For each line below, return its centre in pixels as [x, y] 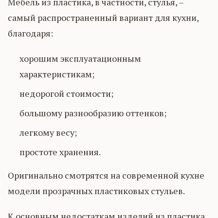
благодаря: [30, 33]
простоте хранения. [60, 152]
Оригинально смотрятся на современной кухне [106, 175]
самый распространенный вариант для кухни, [103, 18]
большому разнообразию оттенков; [93, 113]
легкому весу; [48, 133]
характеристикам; [57, 74]
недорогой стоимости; [66, 94]
